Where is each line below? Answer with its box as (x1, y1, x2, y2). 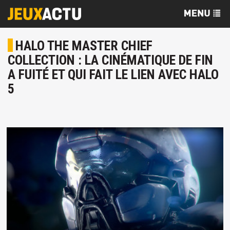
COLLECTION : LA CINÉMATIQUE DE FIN (8, 52, 213, 68)
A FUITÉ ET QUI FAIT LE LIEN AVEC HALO (8, 67, 219, 82)
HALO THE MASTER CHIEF (15, 38, 152, 53)
